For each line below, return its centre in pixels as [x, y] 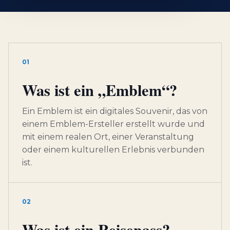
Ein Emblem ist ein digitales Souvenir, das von [115, 111]
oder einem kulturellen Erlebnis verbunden [113, 150]
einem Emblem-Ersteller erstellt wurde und [113, 124]
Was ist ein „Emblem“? [100, 90]
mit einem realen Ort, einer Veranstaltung [108, 137]
